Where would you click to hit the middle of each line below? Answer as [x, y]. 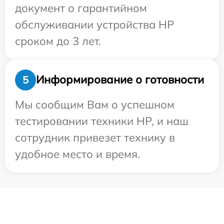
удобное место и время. [77, 154]
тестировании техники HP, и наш [102, 121]
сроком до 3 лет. [58, 41]
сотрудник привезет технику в [95, 137]
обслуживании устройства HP [94, 24]
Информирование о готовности [120, 80]
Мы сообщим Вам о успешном [95, 104]
